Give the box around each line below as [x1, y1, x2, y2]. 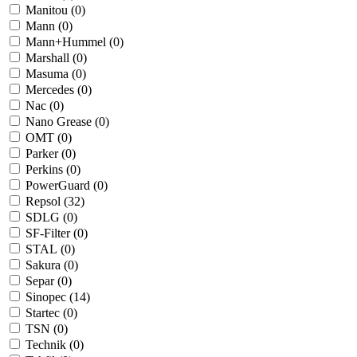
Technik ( [25, 338, 73, 352]
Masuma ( [25, 67, 76, 81]
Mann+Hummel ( [25, 35, 113, 49]
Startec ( [25, 306, 67, 320]
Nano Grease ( [25, 115, 99, 129]
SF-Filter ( [25, 226, 77, 241]
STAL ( [25, 242, 65, 257]
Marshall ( [25, 51, 76, 65]
